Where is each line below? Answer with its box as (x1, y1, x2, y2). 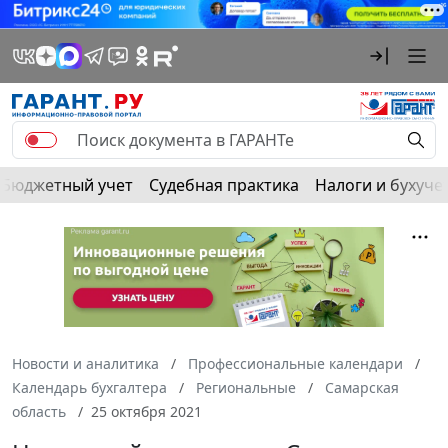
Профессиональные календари (188, 353, 403, 373)
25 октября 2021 (91, 401, 202, 421)
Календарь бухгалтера (12, 377, 167, 397)
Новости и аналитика (12, 353, 159, 373)
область (12, 401, 66, 421)
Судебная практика (149, 173, 299, 196)
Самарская (325, 377, 399, 397)
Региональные (196, 377, 296, 397)
